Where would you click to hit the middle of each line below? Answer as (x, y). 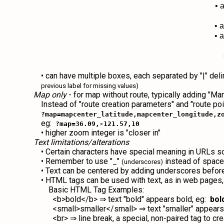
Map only (50, 95)
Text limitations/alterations (81, 142)
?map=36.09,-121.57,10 (98, 124)
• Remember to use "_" (81, 161)
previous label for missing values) (90, 86)
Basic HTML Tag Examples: (96, 190)
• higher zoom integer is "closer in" (101, 133)
